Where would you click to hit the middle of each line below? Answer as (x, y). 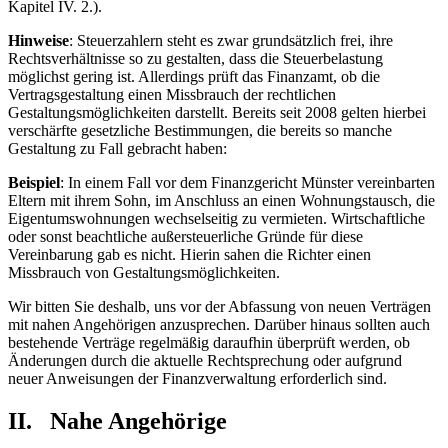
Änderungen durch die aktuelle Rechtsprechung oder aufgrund (205, 360)
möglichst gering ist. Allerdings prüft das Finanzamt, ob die (194, 76)
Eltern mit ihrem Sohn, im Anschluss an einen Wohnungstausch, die (221, 200)
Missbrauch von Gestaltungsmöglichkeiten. (144, 272)
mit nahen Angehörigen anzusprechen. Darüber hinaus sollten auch (219, 324)
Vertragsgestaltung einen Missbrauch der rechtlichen (172, 94)
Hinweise (38, 40)
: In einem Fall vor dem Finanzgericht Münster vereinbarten (247, 182)
